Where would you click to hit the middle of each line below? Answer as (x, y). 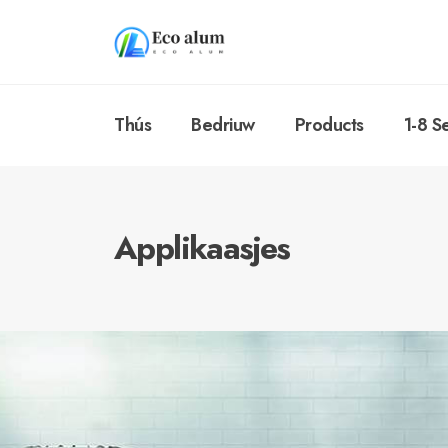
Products (329, 124)
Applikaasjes (202, 247)
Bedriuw (223, 124)
